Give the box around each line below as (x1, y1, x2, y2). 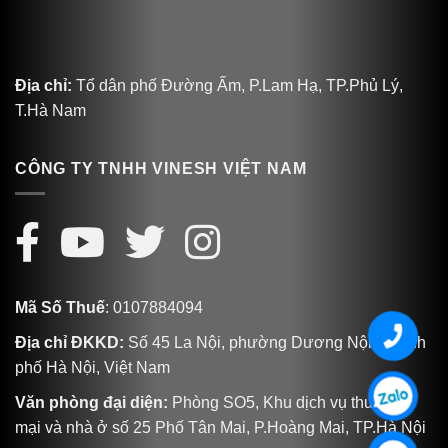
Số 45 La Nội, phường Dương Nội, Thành (124, 334, 426, 352)
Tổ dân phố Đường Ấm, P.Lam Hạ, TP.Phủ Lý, (72, 76, 403, 94)
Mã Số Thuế (15, 299, 105, 317)
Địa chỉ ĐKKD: (15, 334, 124, 352)
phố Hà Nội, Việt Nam (15, 359, 170, 377)
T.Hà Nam (15, 101, 86, 119)
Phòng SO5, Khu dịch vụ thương (168, 393, 404, 411)
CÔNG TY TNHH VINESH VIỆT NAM (15, 160, 307, 178)
